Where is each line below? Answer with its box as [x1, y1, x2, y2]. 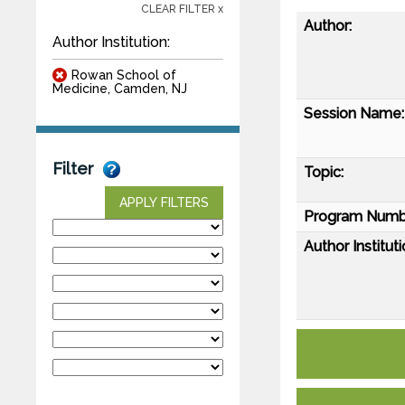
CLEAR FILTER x [141, 2, 223, 15]
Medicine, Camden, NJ [52, 80, 187, 96]
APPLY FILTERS [119, 194, 209, 210]
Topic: [304, 163, 344, 181]
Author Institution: [52, 33, 170, 51]
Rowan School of [71, 67, 176, 82]
